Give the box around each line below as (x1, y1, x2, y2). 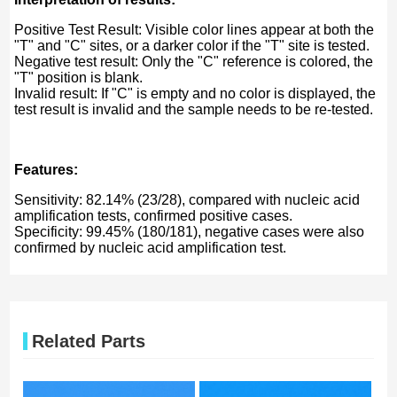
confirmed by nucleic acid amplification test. (14, 239, 287, 255)
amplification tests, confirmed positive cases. (14, 207, 293, 223)
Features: (14, 161, 79, 177)
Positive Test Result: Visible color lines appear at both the (14, 21, 375, 37)
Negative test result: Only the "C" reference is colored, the (14, 53, 374, 69)
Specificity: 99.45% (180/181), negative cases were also (14, 223, 365, 239)
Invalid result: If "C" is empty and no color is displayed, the (14, 85, 377, 101)
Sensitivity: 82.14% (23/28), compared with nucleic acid (14, 191, 361, 207)
